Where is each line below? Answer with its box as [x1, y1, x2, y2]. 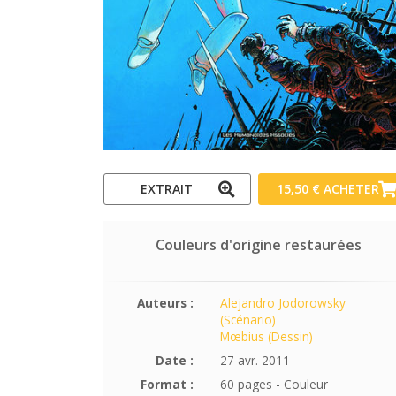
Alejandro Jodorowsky [219, 294, 346, 312]
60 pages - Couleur [219, 376, 328, 393]
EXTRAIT [140, 180, 193, 198]
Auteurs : [136, 294, 194, 312]
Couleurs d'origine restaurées [155, 235, 362, 255]
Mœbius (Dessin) [219, 328, 313, 346]
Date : [155, 352, 194, 369]
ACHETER [324, 180, 379, 198]
